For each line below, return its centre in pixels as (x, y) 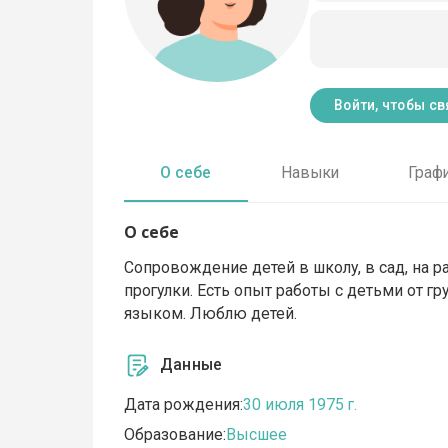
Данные (191, 365)
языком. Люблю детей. (211, 313)
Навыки (309, 173)
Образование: (175, 435)
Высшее (257, 435)
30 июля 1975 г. (300, 405)
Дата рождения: (184, 405)
